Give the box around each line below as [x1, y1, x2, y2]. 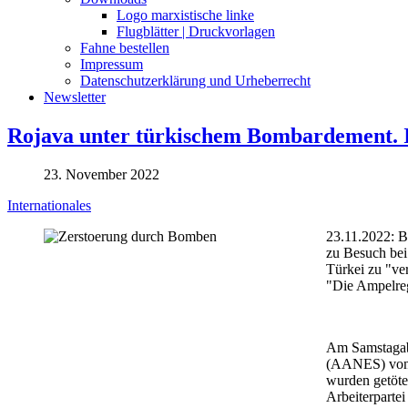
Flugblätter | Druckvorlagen [117, 23, 275, 39]
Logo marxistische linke [117, 6, 254, 23]
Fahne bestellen [80, 39, 169, 56]
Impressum [80, 56, 143, 72]
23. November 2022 [44, 166, 159, 182]
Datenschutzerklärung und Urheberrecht [80, 72, 311, 88]
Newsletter [44, 88, 106, 105]
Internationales [7, 197, 91, 213]
